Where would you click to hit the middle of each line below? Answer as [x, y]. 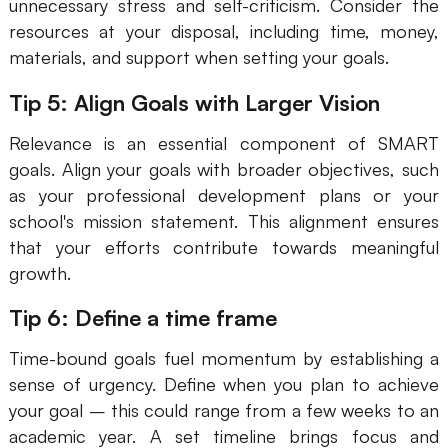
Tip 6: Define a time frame [142, 318]
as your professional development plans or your [224, 194]
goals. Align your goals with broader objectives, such [224, 168]
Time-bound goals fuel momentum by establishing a [224, 357]
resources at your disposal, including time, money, [224, 31]
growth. [39, 272]
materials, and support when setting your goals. [198, 57]
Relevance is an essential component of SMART [224, 142]
